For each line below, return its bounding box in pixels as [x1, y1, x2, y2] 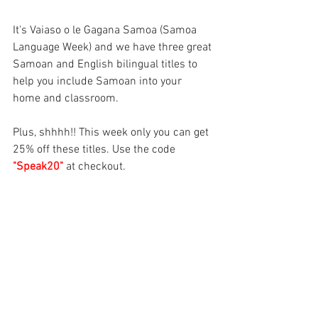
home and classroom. [13, 92, 119, 106]
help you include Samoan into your [13, 75, 185, 89]
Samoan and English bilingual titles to [13, 57, 200, 72]
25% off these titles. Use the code [13, 143, 178, 157]
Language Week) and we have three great [13, 40, 214, 55]
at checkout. [66, 160, 126, 174]
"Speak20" [13, 160, 66, 174]
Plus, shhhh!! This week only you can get [13, 126, 212, 140]
